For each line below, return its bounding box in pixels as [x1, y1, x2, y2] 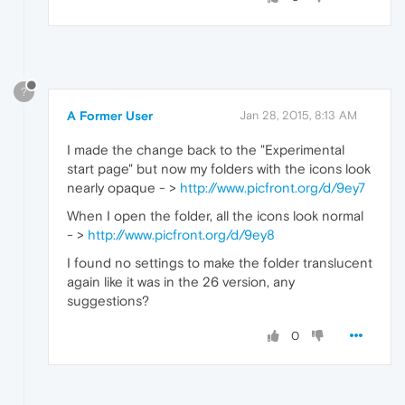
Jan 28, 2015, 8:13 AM [240, 108, 357, 122]
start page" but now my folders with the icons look [67, 160, 371, 176]
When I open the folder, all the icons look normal [67, 207, 363, 223]
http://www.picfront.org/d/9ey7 [180, 179, 365, 195]
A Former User [67, 108, 153, 123]
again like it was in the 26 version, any [67, 273, 295, 289]
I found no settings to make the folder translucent [67, 254, 372, 270]
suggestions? [67, 292, 149, 308]
